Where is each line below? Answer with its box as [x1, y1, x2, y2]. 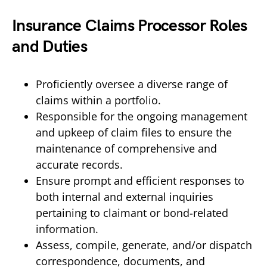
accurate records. [36, 157, 123, 172]
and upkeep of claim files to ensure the [36, 125, 232, 139]
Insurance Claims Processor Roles [12, 15, 247, 36]
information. [36, 221, 98, 236]
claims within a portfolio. [36, 92, 161, 107]
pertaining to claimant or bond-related [36, 205, 228, 220]
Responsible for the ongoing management [36, 108, 247, 123]
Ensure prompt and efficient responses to [36, 173, 244, 188]
